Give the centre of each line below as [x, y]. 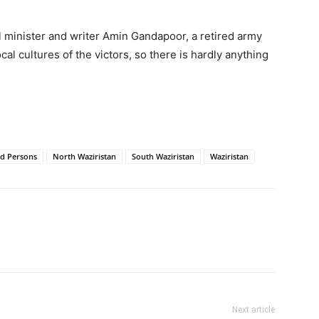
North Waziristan [84, 156]
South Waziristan [163, 156]
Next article [253, 310]
